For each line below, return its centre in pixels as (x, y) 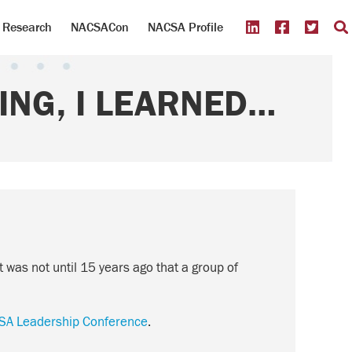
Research (27, 27)
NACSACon (99, 27)
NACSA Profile (185, 27)
